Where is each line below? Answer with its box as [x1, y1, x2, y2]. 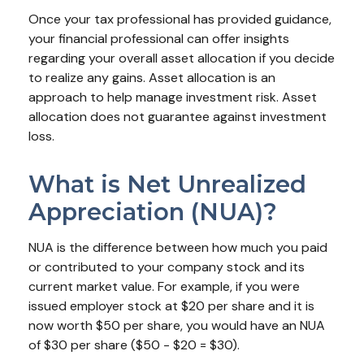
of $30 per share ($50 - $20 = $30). [28, 336, 240, 353]
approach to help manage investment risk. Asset [28, 89, 317, 106]
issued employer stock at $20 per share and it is [28, 297, 314, 314]
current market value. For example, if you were [28, 278, 300, 295]
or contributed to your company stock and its [28, 258, 305, 275]
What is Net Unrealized [28, 170, 306, 198]
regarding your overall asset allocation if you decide [28, 50, 335, 67]
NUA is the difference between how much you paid [28, 239, 327, 256]
